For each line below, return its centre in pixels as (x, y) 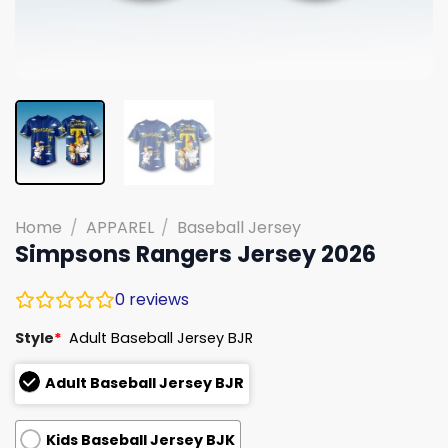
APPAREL (119, 227)
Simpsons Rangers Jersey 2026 (195, 253)
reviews (157, 299)
